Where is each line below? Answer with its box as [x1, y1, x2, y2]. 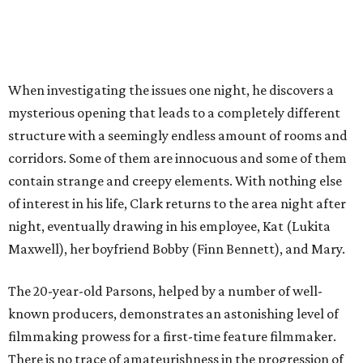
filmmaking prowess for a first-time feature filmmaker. [8, 328, 336, 344]
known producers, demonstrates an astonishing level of [8, 305, 339, 322]
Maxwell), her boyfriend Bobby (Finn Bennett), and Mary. [8, 241, 345, 257]
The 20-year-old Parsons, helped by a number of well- [8, 283, 322, 299]
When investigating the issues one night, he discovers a [8, 82, 334, 98]
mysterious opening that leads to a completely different [8, 105, 340, 121]
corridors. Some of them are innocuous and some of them [8, 150, 347, 166]
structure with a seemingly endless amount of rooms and [8, 127, 348, 143]
